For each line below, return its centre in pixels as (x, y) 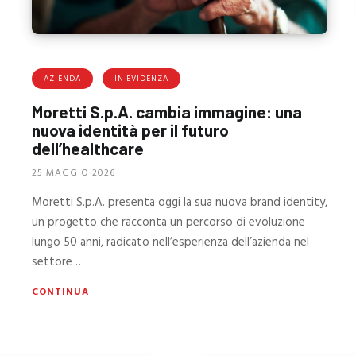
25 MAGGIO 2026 (74, 174)
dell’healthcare (88, 148)
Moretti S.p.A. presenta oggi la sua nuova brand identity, (180, 203)
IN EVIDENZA (142, 78)
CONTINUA (61, 293)
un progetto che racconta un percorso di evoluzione (169, 223)
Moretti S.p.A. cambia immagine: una (167, 111)
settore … (58, 263)
